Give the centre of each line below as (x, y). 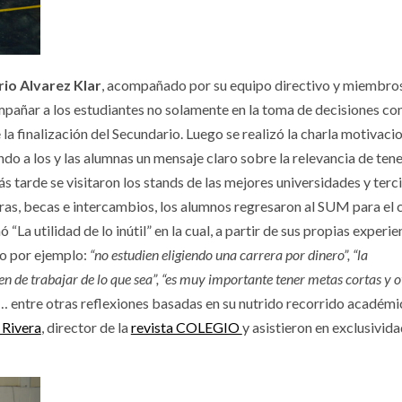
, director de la (86, 328)
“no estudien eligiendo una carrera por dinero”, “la (228, 255)
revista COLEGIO (186, 328)
